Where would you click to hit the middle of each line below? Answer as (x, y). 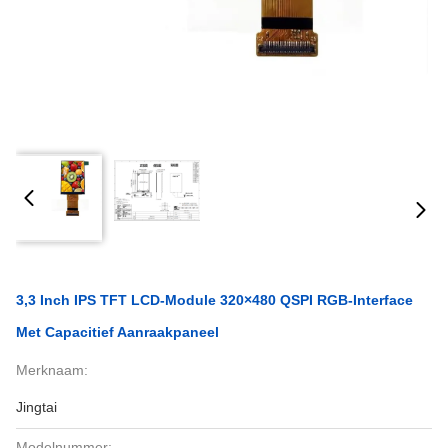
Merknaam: (52, 370)
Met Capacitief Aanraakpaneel (117, 332)
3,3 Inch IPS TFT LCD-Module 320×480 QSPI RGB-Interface (214, 300)
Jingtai (36, 407)
